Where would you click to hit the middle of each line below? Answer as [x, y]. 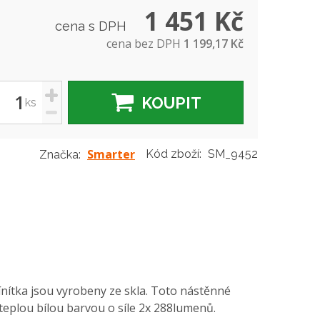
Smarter [111, 154]
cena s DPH [92, 26]
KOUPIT [171, 103]
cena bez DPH [145, 44]
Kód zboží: [175, 154]
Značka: [60, 155]
